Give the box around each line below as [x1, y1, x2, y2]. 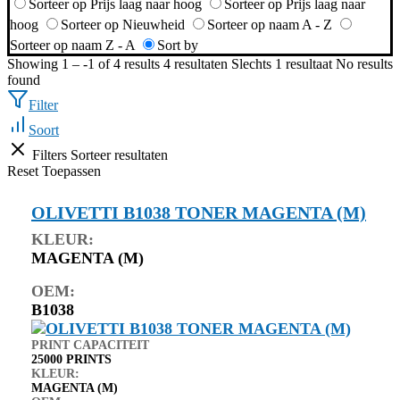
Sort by [157, 37, 198, 53]
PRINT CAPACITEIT [31, 337, 149, 352]
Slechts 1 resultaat [231, 55, 332, 71]
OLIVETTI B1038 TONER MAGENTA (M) [31, 202, 366, 222]
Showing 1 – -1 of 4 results [7, 55, 160, 71]
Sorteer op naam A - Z [207, 16, 332, 32]
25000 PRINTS [31, 352, 112, 366]
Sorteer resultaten [71, 146, 168, 162]
